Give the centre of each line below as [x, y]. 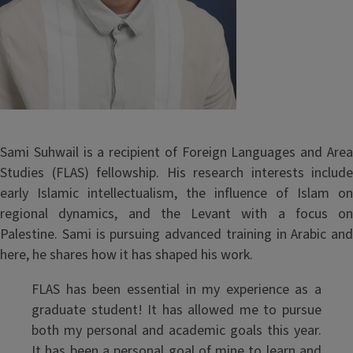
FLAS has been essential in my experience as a [176, 290]
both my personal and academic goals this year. [176, 331]
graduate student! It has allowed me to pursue [176, 310]
